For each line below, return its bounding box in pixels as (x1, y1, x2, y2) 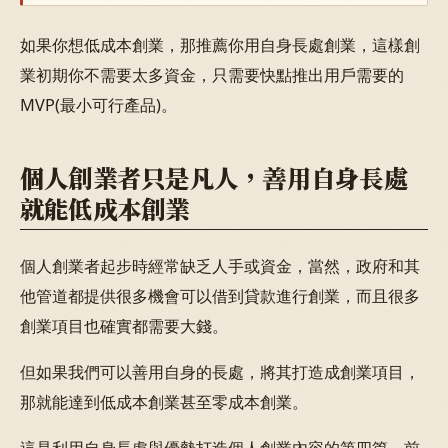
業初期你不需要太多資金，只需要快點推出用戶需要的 (20, 64, 404, 87)
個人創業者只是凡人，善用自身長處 (20, 159, 408, 195)
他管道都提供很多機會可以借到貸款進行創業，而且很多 (20, 284, 420, 307)
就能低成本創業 (20, 190, 190, 226)
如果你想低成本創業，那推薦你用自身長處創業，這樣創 (20, 34, 420, 57)
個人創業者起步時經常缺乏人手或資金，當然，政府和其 (20, 254, 420, 277)
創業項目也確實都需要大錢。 (20, 314, 228, 337)
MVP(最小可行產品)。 (20, 94, 177, 117)
